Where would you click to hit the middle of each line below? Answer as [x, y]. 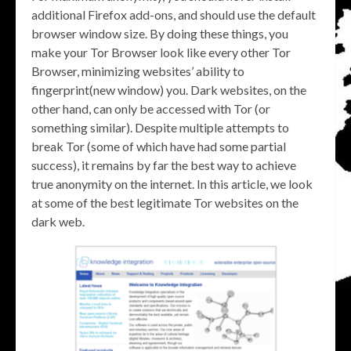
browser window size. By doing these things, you [160, 33]
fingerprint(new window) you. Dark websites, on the [169, 89]
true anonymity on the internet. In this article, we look [172, 183]
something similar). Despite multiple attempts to [160, 127]
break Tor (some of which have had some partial [159, 146]
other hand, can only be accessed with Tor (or [151, 108]
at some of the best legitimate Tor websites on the [165, 202]
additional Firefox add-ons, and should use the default [174, 14]
